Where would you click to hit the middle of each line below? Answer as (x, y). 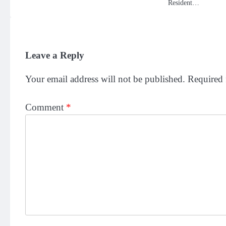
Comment (46, 107)
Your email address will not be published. (105, 79)
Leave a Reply (55, 55)
